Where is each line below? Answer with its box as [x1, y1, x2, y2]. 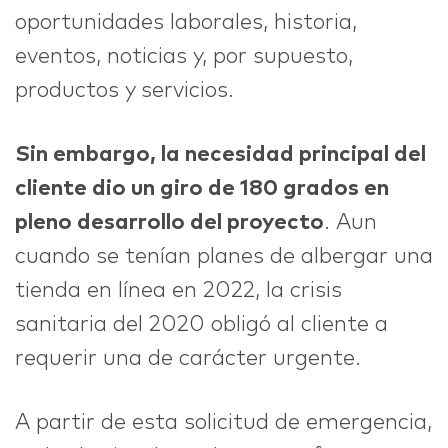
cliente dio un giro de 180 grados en [15, 178, 389, 201]
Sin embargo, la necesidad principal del [15, 144, 426, 167]
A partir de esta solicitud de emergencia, [15, 412, 432, 435]
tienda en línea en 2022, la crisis [15, 280, 342, 303]
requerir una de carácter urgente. [15, 348, 361, 371]
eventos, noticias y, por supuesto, [15, 46, 353, 69]
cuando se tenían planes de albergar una [15, 246, 433, 269]
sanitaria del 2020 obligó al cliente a [15, 314, 388, 337]
